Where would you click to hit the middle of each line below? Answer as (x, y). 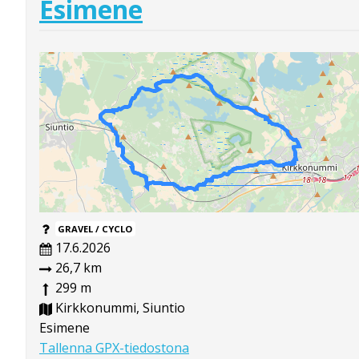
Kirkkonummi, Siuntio (119, 308)
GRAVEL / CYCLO (95, 229)
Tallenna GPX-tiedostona (114, 348)
